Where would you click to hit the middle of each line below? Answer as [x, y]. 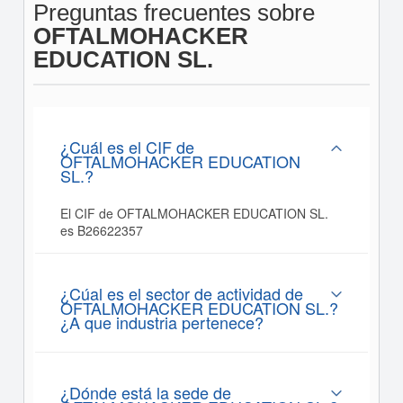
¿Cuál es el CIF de [127, 147]
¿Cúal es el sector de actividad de [181, 294]
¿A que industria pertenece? [161, 322]
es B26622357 [101, 231]
